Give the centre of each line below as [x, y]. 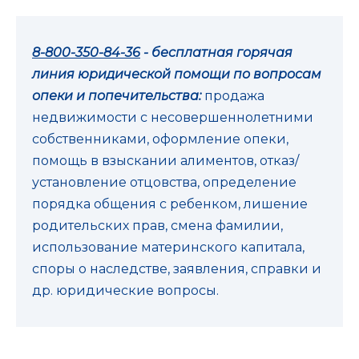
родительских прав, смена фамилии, [157, 225]
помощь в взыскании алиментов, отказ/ [165, 160]
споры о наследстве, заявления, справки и [177, 268]
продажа [234, 95]
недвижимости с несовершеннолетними [173, 117]
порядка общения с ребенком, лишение [170, 204]
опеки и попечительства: [118, 95]
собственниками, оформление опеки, [160, 139]
